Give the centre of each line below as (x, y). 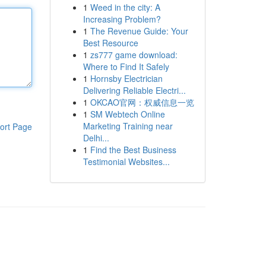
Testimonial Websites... (126, 161)
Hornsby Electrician (126, 78)
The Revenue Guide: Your (139, 31)
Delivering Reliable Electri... (134, 90)
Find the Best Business (133, 150)
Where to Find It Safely (126, 66)
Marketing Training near (128, 126)
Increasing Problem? (122, 19)
